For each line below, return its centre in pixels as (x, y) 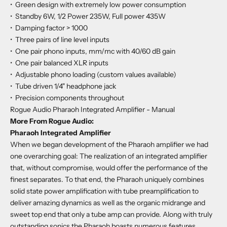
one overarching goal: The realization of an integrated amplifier (109, 156)
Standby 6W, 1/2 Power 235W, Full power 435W (90, 16)
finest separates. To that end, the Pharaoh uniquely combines (107, 179)
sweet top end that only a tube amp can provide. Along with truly (111, 214)
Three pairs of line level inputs (62, 39)
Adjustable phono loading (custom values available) (95, 74)
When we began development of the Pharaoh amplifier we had (109, 144)
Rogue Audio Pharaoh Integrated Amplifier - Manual (92, 109)
